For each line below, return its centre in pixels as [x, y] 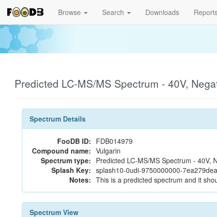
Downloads [162, 12]
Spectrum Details [58, 119]
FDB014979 [114, 141]
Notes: [80, 180]
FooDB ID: [74, 141]
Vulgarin [108, 151]
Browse [70, 12]
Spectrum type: [66, 160]
